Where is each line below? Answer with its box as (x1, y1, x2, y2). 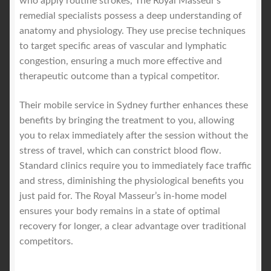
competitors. (19, 237, 73, 247)
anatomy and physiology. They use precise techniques (19, 26, 246, 36)
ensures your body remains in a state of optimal (19, 206, 220, 217)
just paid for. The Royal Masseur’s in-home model (19, 191, 227, 201)
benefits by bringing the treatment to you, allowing (19, 116, 234, 126)
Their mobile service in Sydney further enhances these (19, 100, 248, 111)
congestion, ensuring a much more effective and (19, 56, 222, 67)
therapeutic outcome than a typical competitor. (19, 71, 220, 82)
